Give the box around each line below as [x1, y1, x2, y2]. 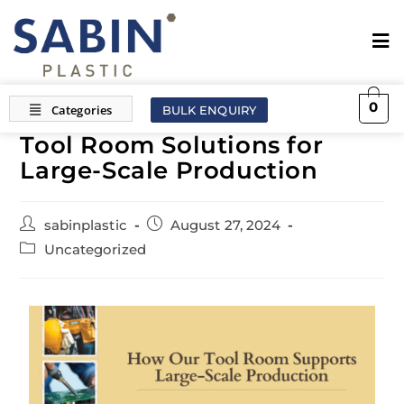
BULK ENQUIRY [161, 102, 256, 117]
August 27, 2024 [170, 216, 281, 234]
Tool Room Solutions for [20, 130, 324, 160]
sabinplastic [43, 216, 127, 234]
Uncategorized [43, 241, 146, 258]
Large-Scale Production [20, 155, 318, 185]
